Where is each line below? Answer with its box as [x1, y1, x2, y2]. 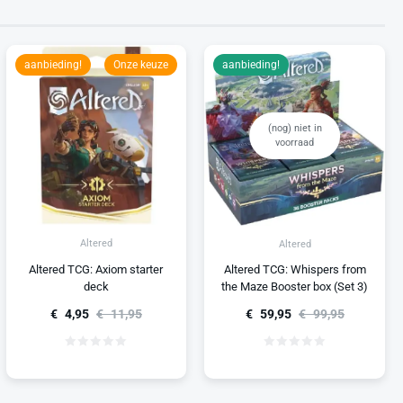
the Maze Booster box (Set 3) [221, 280, 369, 294]
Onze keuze [113, 58, 169, 72]
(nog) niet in [267, 121, 322, 134]
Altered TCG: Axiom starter [29, 262, 164, 276]
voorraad [275, 136, 315, 148]
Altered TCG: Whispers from [223, 263, 366, 277]
